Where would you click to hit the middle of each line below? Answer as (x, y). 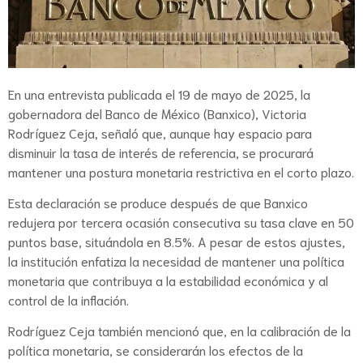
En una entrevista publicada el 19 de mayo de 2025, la (159, 93)
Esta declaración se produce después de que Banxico (158, 202)
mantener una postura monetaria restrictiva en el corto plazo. (181, 171)
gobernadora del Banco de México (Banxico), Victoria (157, 113)
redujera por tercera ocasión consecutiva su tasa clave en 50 (181, 221)
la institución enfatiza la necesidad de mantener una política (176, 260)
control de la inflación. (70, 299)
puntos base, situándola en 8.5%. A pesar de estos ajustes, (177, 241)
